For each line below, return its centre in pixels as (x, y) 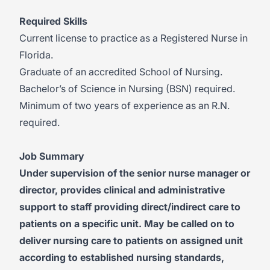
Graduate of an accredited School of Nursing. (121, 72)
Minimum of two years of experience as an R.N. (124, 105)
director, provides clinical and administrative (122, 190)
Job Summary (52, 156)
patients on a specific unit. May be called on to (127, 224)
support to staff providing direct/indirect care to (130, 207)
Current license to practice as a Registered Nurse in (133, 38)
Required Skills (53, 21)
